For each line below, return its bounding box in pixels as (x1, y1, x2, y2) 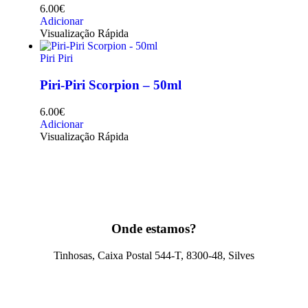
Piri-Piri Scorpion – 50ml (40, 77, 181, 92)
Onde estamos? (111, 221, 197, 236)
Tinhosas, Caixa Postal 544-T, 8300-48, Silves (54, 250, 254, 262)
